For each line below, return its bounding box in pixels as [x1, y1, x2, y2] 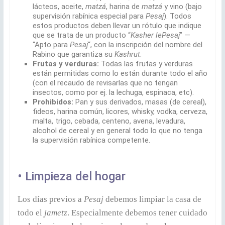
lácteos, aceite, [32, 2, 85, 11]
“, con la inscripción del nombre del [87, 40, 202, 49]
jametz [44, 207, 67, 217]
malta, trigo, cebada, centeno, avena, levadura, [32, 116, 185, 126]
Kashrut [114, 49, 140, 59]
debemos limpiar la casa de [103, 194, 201, 204]
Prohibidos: [32, 97, 73, 106]
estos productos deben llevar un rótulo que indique [32, 21, 201, 30]
